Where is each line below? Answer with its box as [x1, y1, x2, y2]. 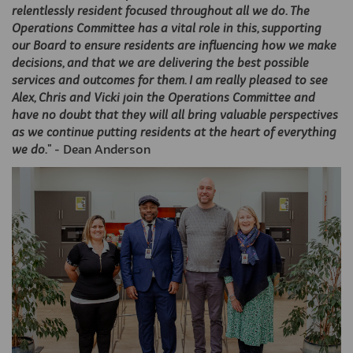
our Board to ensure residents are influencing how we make [12, 39, 336, 53]
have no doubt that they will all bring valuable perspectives [12, 109, 338, 122]
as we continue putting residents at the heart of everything [12, 126, 336, 139]
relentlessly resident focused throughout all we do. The [12, 5, 310, 18]
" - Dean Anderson [47, 143, 150, 157]
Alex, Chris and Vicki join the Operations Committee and [12, 91, 315, 105]
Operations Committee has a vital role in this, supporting [12, 22, 321, 35]
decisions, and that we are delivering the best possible [12, 57, 309, 70]
